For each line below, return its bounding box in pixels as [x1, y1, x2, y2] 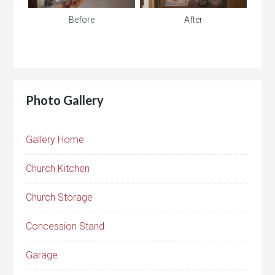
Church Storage [26, 192, 93, 204]
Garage [26, 249, 58, 261]
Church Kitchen [26, 163, 90, 175]
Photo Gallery [26, 93, 104, 108]
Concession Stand [26, 220, 105, 233]
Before [69, 15, 95, 25]
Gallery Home [26, 134, 85, 146]
